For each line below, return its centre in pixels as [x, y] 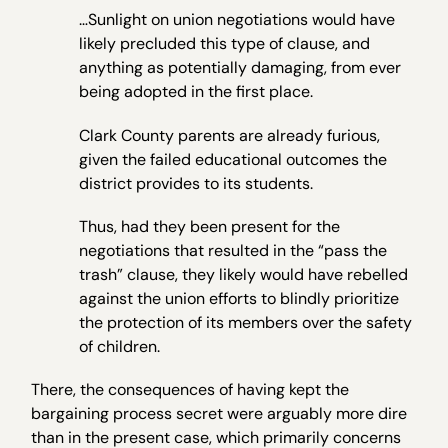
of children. [120, 346]
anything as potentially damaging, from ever [240, 68]
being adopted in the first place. [196, 92]
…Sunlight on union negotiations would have [237, 20]
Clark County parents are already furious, [230, 135]
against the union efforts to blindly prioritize [239, 298]
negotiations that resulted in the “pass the [233, 250]
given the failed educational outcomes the [233, 159]
